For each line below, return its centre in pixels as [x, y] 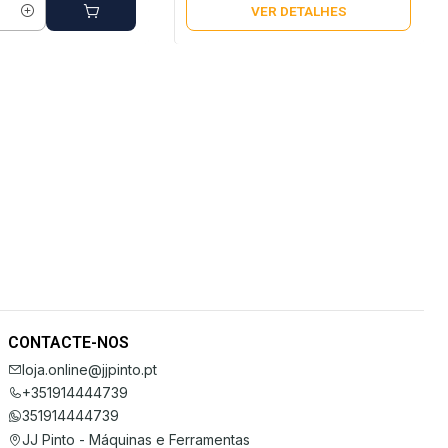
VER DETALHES [298, 10]
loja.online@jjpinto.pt [89, 369]
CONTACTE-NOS [68, 343]
